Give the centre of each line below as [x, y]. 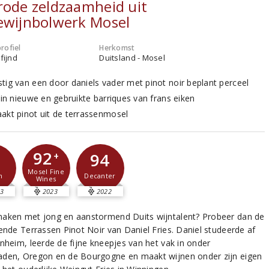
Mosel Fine [46, 171]
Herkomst [117, 48]
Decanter [100, 176]
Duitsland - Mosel [132, 58]
